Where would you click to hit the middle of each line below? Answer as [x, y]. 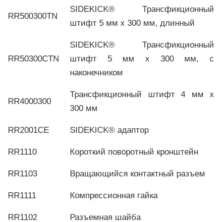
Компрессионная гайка [114, 195]
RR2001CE [28, 130]
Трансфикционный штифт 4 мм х [142, 94]
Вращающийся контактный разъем [138, 173]
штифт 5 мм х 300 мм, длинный [132, 23]
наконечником [96, 72]
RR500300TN [33, 16]
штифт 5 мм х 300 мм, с [142, 58]
